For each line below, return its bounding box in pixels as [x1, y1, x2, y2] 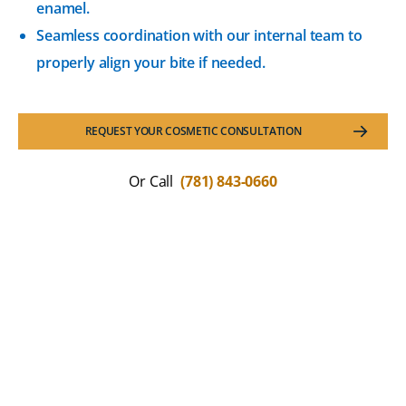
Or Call [129, 170, 177, 191]
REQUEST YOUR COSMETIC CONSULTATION [84, 122, 302, 139]
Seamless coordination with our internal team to [36, 24, 362, 45]
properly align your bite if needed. [36, 52, 266, 72]
